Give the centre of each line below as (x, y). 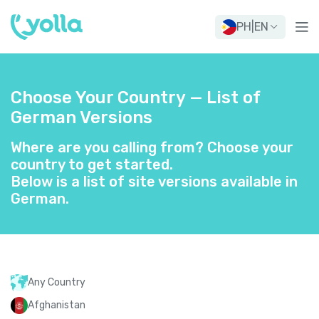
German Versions (82, 117)
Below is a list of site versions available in (154, 182)
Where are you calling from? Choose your (152, 147)
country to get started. (92, 164)
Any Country (57, 282)
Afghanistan (57, 305)
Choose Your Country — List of (135, 98)
